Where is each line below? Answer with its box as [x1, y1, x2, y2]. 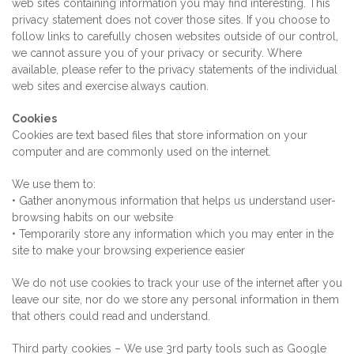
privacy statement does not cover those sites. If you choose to [12, 13, 330, 26]
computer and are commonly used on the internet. [12, 145, 271, 158]
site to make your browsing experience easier [12, 244, 245, 257]
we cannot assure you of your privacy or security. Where [12, 47, 302, 59]
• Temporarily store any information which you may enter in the [12, 228, 333, 240]
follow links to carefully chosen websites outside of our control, [12, 30, 338, 43]
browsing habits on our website [12, 211, 173, 224]
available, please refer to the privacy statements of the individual [12, 63, 337, 76]
